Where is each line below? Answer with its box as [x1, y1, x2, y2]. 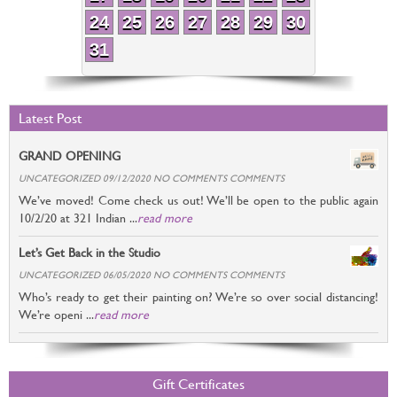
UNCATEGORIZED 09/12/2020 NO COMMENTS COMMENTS [19, 172, 284, 184]
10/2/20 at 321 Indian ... [19, 210, 137, 225]
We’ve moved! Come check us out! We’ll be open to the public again [19, 192, 378, 207]
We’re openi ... [19, 307, 94, 322]
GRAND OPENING [19, 148, 121, 163]
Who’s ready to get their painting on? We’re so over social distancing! [19, 289, 378, 304]
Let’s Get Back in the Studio [19, 245, 160, 260]
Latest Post [19, 109, 82, 127]
